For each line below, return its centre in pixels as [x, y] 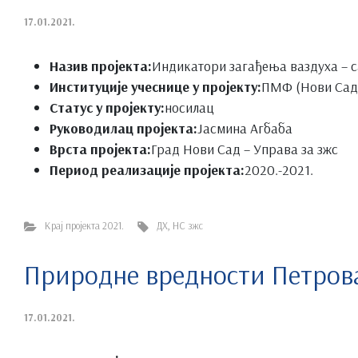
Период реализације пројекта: [147, 169]
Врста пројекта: [100, 148]
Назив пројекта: [101, 65]
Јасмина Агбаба [245, 127]
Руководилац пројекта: [123, 127]
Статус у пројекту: [107, 107]
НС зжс [188, 225]
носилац [189, 107]
